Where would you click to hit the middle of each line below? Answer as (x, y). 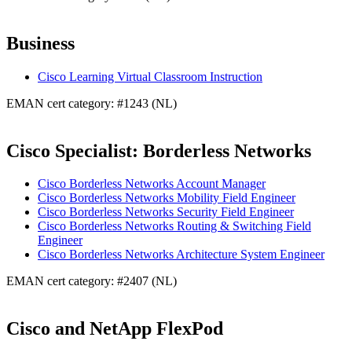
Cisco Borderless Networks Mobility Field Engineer (167, 198)
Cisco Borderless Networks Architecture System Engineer (181, 255)
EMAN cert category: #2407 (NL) (92, 281)
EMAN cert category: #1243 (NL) (92, 103)
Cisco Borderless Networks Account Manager (152, 184)
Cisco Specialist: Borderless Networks (159, 150)
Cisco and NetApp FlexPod (115, 329)
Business (40, 43)
